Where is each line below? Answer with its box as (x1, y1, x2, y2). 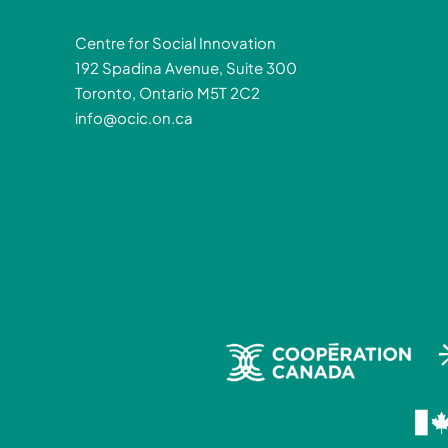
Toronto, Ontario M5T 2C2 (75, 83, 260, 103)
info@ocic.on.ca (75, 108, 193, 128)
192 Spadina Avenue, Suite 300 (75, 58, 297, 78)
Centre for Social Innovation (75, 33, 276, 53)
